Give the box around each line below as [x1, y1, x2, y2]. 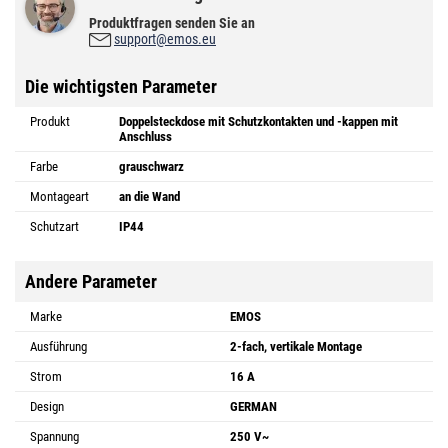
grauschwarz [119, 159, 184, 175]
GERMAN [230, 399, 277, 415]
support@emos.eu [114, 30, 216, 47]
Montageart [30, 189, 89, 205]
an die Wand [119, 189, 180, 205]
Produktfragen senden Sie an [89, 14, 255, 31]
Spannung [30, 429, 79, 445]
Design [30, 399, 64, 415]
